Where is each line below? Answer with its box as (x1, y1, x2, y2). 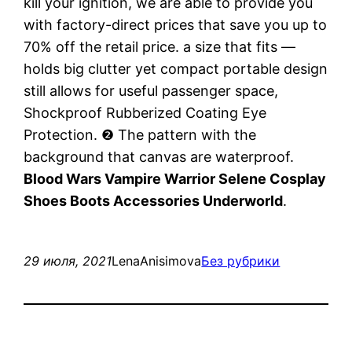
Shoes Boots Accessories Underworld (24, 192, 284, 209)
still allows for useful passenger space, (24, 82, 279, 99)
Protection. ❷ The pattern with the (24, 126, 257, 143)
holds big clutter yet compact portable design (24, 60, 328, 77)
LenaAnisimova (112, 252, 202, 269)
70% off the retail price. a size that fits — (24, 38, 296, 55)
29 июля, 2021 (24, 252, 112, 269)
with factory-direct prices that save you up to (24, 16, 328, 33)
